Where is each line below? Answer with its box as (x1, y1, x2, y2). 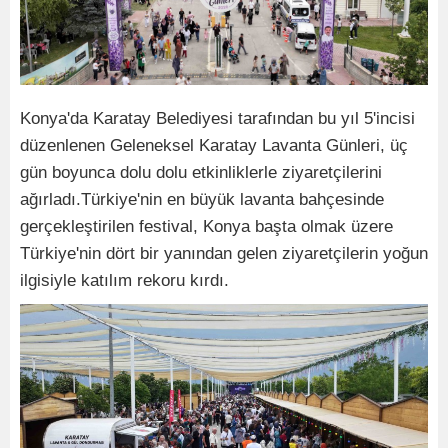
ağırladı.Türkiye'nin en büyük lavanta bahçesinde (20, 190, 384, 210)
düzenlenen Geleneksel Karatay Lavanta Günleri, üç (20, 136, 408, 156)
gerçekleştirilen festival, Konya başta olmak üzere (20, 217, 393, 237)
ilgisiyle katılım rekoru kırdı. (20, 271, 229, 291)
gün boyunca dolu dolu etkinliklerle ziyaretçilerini (20, 163, 382, 183)
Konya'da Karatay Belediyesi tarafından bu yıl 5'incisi (20, 109, 415, 129)
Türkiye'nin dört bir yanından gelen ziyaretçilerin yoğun (20, 244, 428, 264)
